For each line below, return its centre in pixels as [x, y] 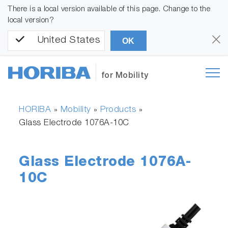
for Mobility [125, 77]
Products [118, 110]
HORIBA [35, 110]
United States [69, 41]
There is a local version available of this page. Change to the [109, 9]
